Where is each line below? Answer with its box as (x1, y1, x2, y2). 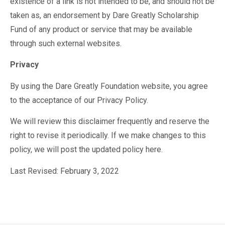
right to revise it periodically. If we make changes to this (10, 131, 206, 141)
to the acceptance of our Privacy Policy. (10, 95, 148, 105)
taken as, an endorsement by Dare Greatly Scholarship (10, 11, 199, 20)
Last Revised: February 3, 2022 (10, 166, 119, 176)
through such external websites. (10, 39, 122, 48)
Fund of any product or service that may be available (10, 25, 192, 34)
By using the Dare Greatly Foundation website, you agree (10, 81, 208, 91)
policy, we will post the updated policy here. (10, 145, 163, 155)
